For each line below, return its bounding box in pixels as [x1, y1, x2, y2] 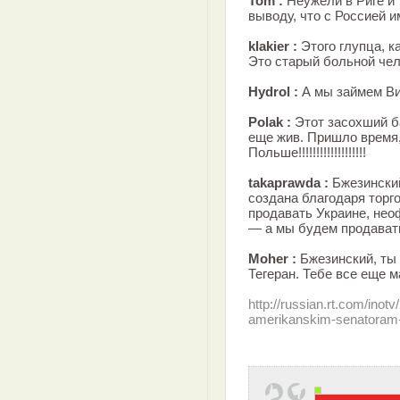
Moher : [248, 251, 296, 266]
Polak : [248, 114, 291, 129]
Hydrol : [248, 84, 298, 99]
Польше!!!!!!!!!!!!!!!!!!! [248, 145, 366, 160]
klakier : [248, 38, 297, 54]
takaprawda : [248, 175, 329, 190]
